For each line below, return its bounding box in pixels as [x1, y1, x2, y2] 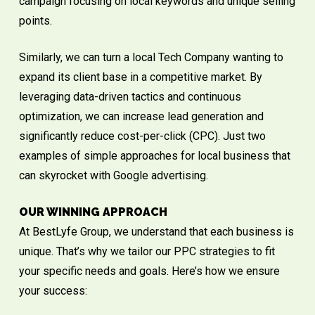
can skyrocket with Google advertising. [18, 169, 208, 183]
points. [18, 14, 52, 28]
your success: [18, 284, 87, 298]
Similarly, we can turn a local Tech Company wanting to [18, 51, 283, 65]
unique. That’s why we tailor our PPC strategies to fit [18, 245, 275, 259]
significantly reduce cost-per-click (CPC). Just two [18, 129, 266, 143]
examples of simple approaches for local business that [18, 149, 290, 163]
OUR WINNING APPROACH [18, 205, 167, 219]
